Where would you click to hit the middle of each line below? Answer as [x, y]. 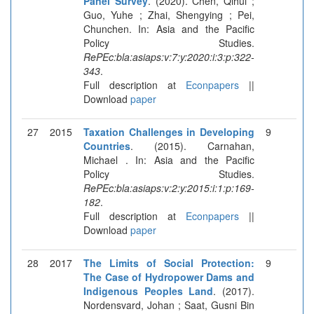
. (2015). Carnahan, [192, 145]
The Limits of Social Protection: [169, 262]
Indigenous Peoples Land [149, 291]
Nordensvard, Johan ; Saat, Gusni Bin [169, 305]
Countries [107, 145]
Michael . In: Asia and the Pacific [169, 159]
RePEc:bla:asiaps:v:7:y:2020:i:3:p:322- [169, 56]
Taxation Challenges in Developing [169, 131]
